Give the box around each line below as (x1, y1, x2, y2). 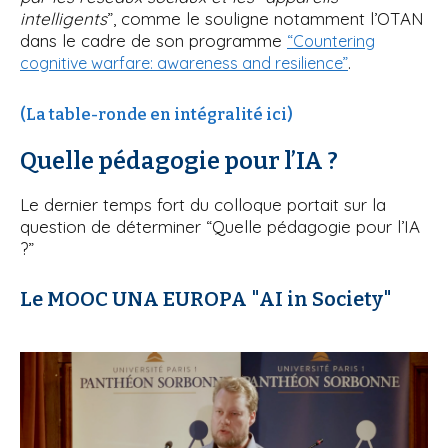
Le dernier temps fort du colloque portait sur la (20, 194, 386, 216)
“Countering (287, 31, 375, 52)
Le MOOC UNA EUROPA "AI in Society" (20, 287, 392, 312)
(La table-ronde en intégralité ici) (20, 105, 293, 125)
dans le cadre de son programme (20, 30, 287, 52)
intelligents (20, 8, 107, 30)
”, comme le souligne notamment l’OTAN (107, 8, 424, 30)
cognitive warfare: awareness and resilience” (20, 53, 348, 74)
